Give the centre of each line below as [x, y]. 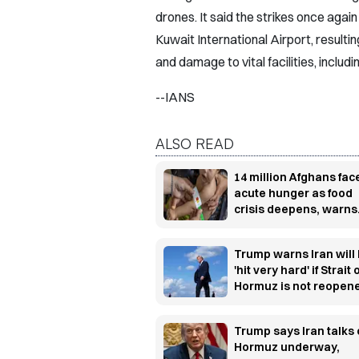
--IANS [175, 97]
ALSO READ [195, 144]
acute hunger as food [293, 194]
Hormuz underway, [287, 347]
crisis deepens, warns [296, 210]
